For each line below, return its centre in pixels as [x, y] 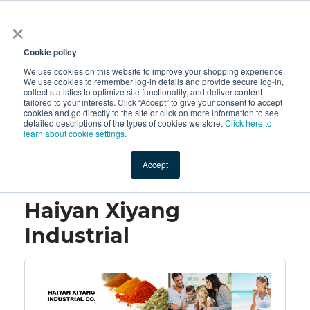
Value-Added [70, 117]
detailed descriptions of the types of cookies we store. [124, 123]
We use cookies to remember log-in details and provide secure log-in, [154, 81]
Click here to [248, 123]
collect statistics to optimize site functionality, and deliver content [143, 92]
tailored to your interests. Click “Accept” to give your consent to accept [153, 102]
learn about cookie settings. [75, 133]
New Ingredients [152, 117]
